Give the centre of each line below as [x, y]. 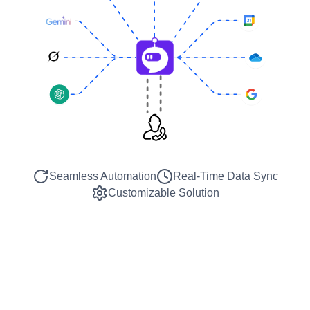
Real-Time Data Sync [225, 176]
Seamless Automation [102, 176]
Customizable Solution [163, 193]
